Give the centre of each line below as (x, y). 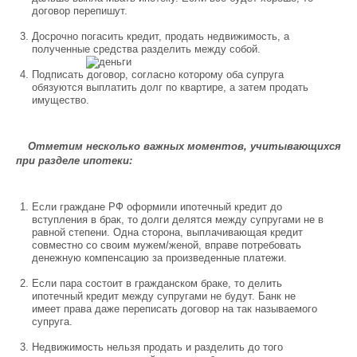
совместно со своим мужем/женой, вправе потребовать (167, 245)
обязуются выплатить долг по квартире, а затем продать (170, 87)
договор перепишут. (80, 11)
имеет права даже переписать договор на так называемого (175, 309)
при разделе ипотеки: (74, 161)
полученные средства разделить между (131, 49)
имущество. (61, 100)
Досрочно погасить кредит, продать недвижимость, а (161, 36)
